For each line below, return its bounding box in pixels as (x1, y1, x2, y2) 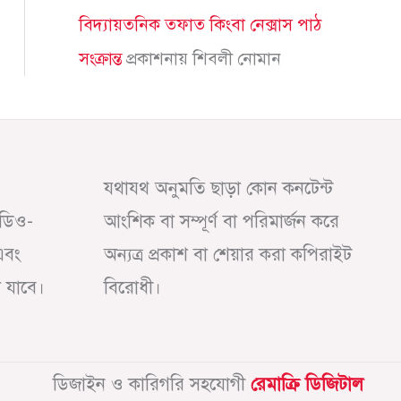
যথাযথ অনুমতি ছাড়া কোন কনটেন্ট (104, 177, 333, 200)
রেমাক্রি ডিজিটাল (251, 372, 363, 396)
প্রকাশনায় (122, 48, 192, 70)
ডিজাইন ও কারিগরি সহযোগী (53, 372, 251, 396)
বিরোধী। (104, 277, 161, 300)
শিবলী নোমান (192, 48, 281, 70)
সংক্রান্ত (79, 48, 122, 70)
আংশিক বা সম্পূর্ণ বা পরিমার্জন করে (104, 210, 339, 234)
